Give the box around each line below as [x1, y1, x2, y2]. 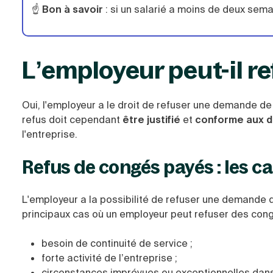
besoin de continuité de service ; [41, 237, 193, 250]
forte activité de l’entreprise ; [41, 252, 177, 264]
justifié [147, 113, 180, 126]
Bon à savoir [42, 3, 103, 16]
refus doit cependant [22, 113, 122, 126]
